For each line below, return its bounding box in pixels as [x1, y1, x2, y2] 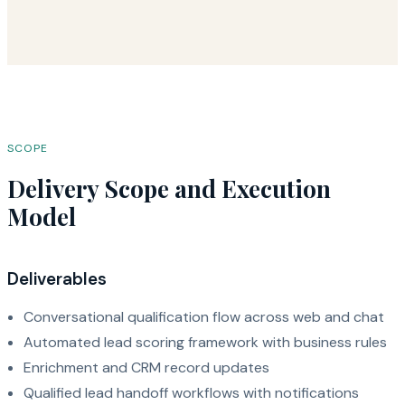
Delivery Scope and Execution [7, 173, 331, 205]
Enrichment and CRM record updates [24, 357, 269, 377]
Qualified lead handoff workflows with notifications [24, 382, 359, 402]
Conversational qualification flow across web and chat [24, 306, 384, 326]
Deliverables [7, 267, 107, 290]
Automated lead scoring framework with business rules [24, 332, 387, 352]
